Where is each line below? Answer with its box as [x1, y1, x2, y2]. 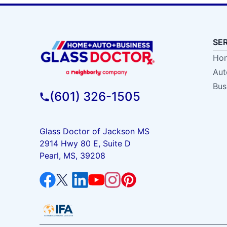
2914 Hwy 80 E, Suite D [39, 138, 131, 148]
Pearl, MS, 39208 [39, 150, 105, 161]
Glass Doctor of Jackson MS [39, 126, 149, 136]
